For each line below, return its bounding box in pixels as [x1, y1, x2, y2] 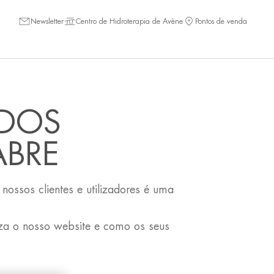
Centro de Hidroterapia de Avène [76, 17, 183, 25]
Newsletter [31, 17, 64, 25]
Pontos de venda [195, 17, 247, 25]
